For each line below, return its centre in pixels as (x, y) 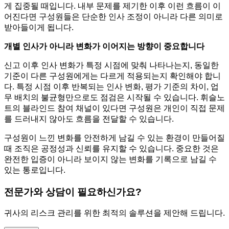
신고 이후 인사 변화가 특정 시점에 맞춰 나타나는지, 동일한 (111, 65)
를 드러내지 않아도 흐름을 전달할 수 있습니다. (89, 119)
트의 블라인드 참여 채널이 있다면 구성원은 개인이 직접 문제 (114, 108)
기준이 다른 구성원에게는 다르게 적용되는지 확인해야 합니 (112, 76)
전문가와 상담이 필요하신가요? (73, 192)
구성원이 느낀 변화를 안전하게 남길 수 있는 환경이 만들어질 (114, 138)
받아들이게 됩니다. (39, 27)
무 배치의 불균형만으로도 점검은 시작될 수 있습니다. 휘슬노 (114, 97)
